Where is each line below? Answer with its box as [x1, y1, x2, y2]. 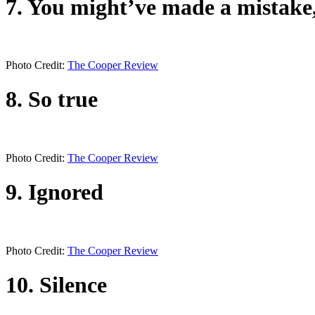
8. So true [6, 86, 98, 112]
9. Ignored [6, 179, 103, 205]
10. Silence [6, 272, 107, 298]
